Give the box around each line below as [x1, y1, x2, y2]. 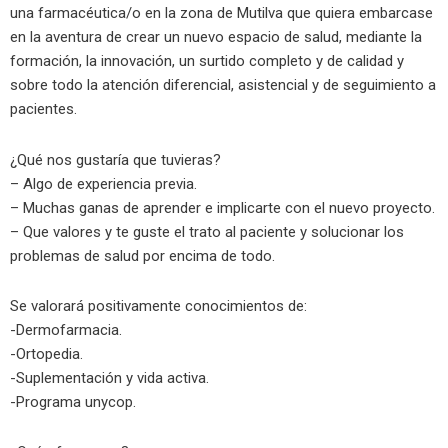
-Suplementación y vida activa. [10, 368, 209, 387]
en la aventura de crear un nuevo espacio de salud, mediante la [10, 28, 422, 47]
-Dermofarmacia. [10, 320, 122, 339]
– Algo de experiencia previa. [10, 174, 197, 193]
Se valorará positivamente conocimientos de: [10, 296, 307, 315]
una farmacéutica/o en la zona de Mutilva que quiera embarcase [10, 4, 433, 23]
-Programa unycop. [10, 392, 136, 411]
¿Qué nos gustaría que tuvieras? [10, 150, 221, 169]
